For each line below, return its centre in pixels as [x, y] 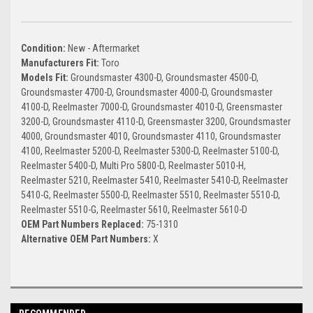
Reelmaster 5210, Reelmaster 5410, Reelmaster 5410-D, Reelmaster [154, 180]
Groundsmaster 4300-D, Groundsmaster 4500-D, [165, 77]
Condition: [44, 48]
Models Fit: [46, 77]
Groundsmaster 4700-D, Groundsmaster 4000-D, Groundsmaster [147, 92]
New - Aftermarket [104, 48]
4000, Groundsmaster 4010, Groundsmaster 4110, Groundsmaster [151, 136]
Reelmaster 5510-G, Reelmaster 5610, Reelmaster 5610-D [134, 209]
